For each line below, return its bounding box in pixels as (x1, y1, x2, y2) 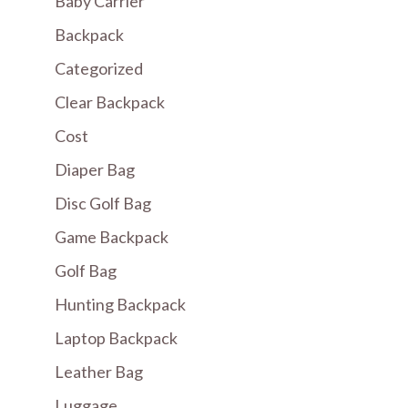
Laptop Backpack (55, 328, 178, 349)
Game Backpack (55, 227, 168, 248)
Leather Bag (55, 362, 143, 382)
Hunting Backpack (55, 294, 186, 315)
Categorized (55, 58, 143, 79)
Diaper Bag (55, 159, 135, 180)
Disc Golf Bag (55, 193, 151, 214)
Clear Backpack (55, 92, 165, 113)
